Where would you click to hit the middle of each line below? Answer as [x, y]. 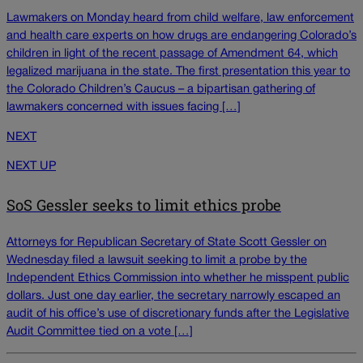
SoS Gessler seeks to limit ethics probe [144, 205]
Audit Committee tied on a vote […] [100, 331]
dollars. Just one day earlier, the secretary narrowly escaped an [173, 296]
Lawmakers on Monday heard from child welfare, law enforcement [180, 19]
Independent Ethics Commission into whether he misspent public [178, 278]
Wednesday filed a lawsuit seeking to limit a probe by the [157, 260]
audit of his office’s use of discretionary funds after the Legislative [178, 314]
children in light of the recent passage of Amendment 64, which [172, 54]
